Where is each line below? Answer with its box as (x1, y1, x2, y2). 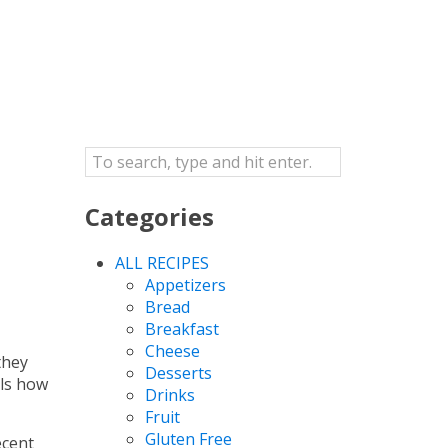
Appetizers (144, 273, 226, 296)
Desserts (144, 361, 212, 384)
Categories (84, 199, 214, 233)
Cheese (144, 339, 200, 362)
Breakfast (144, 317, 219, 340)
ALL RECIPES (114, 251, 209, 274)
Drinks (144, 383, 195, 406)
